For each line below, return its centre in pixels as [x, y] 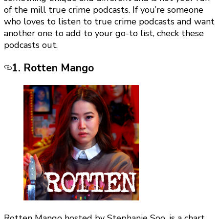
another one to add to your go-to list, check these [104, 33]
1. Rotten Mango [53, 68]
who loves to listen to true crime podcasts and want [109, 22]
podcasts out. [31, 45]
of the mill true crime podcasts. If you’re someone [104, 10]
